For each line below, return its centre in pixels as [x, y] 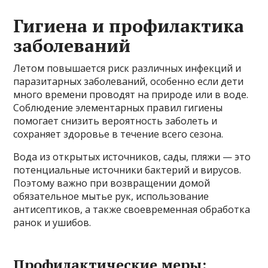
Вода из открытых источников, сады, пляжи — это [132, 157]
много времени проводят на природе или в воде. [131, 95]
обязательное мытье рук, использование [111, 196]
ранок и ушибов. [52, 223]
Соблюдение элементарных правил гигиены [118, 108]
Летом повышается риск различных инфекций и [127, 68]
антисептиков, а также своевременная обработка [132, 209]
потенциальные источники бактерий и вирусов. [127, 170]
